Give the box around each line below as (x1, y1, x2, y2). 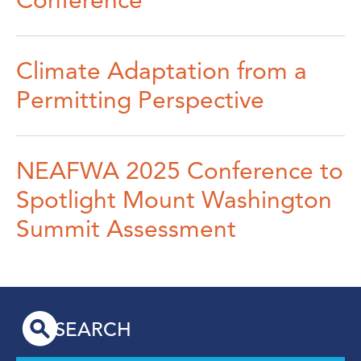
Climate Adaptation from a (16, 56, 307, 86)
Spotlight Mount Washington (16, 185, 332, 215)
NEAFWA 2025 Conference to (16, 156, 343, 186)
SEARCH (55, 317, 131, 342)
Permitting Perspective (16, 85, 264, 115)
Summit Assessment (16, 214, 236, 244)
